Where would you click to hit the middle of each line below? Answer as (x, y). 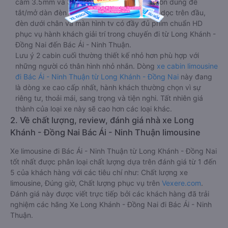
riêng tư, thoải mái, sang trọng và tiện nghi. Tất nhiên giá (109, 98)
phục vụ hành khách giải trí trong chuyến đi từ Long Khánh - (116, 34)
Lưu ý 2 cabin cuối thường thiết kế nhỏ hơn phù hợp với (107, 55)
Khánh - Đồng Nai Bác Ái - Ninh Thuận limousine (105, 132)
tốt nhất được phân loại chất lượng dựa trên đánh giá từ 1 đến (113, 162)
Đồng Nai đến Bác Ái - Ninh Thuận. (73, 45)
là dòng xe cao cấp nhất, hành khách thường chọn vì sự (108, 87)
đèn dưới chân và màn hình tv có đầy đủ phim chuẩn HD (109, 23)
